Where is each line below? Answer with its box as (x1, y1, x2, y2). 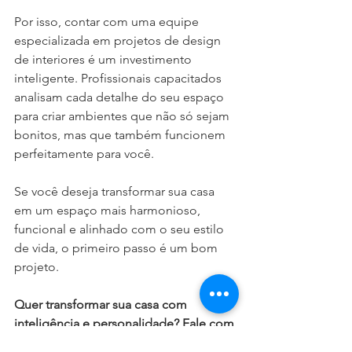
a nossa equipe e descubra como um (14, 334, 225, 350)
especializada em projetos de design (14, 32, 224, 48)
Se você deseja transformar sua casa (14, 183, 218, 199)
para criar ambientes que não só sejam (14, 108, 233, 123)
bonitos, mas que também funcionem (14, 126, 229, 142)
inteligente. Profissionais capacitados (14, 70, 225, 86)
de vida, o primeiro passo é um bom (14, 240, 221, 255)
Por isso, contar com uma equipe (14, 13, 202, 29)
